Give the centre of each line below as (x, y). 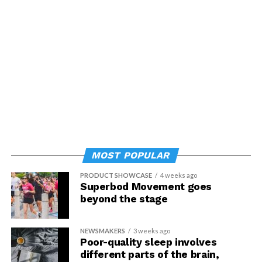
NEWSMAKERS (102, 230)
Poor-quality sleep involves (148, 242)
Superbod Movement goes (146, 186)
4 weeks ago (178, 175)
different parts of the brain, (149, 254)
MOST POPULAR (131, 155)
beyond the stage (124, 199)
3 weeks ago (151, 230)
